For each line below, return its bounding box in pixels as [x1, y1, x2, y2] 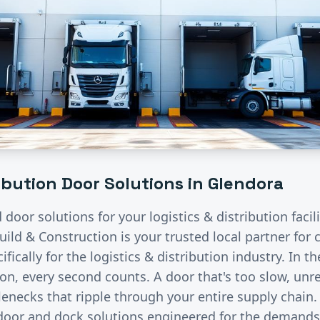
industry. [229, 247, 289, 265]
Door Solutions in [57, 171, 208, 194]
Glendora [208, 171, 284, 194]
